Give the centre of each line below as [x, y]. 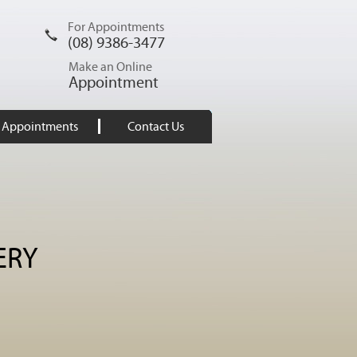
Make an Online [110, 67]
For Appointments [116, 27]
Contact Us [156, 127]
